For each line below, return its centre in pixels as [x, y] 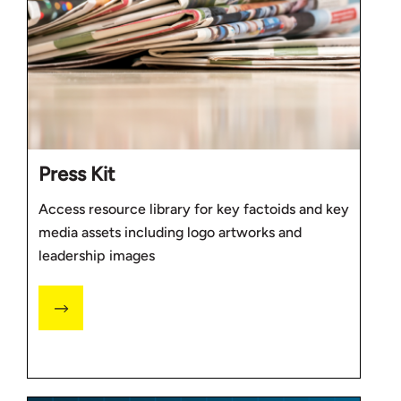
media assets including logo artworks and [170, 232]
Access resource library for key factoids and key [194, 209]
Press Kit [77, 174]
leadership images [97, 255]
